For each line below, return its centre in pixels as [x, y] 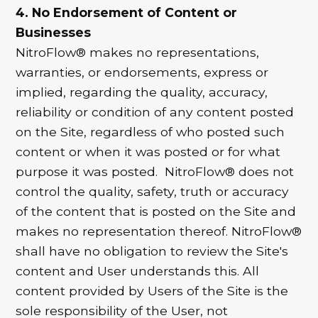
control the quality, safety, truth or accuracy [153, 192]
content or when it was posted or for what [148, 152]
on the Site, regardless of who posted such [150, 132]
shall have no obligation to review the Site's [152, 251]
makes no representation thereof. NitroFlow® [159, 231]
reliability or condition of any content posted [155, 112]
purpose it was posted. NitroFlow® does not [155, 172]
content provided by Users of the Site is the [152, 291]
